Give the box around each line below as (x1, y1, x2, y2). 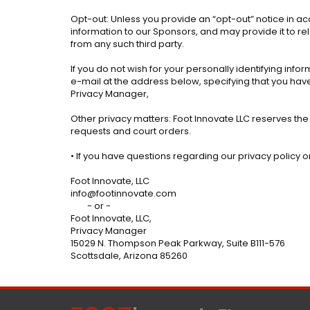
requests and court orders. (71, 124, 191, 138)
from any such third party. (71, 37, 186, 51)
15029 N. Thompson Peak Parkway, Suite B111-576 (71, 236, 285, 250)
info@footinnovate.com (71, 186, 176, 200)
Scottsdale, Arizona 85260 (71, 248, 188, 262)
